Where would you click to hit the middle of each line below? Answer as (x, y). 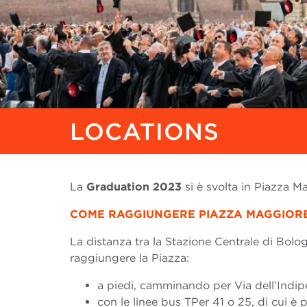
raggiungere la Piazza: (130, 258)
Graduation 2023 (134, 187)
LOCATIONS (145, 132)
